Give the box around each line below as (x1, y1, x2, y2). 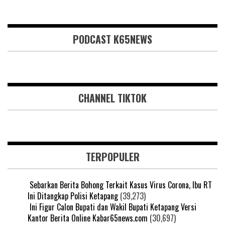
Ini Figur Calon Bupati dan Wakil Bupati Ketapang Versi (30, 200, 196, 213)
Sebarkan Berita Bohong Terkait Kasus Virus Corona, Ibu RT (30, 178, 212, 191)
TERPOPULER (85, 149, 140, 164)
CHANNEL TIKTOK (78, 90, 147, 105)
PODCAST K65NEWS (73, 31, 152, 47)
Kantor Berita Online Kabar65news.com (28, 211, 148, 224)
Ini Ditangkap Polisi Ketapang (28, 189, 118, 202)
